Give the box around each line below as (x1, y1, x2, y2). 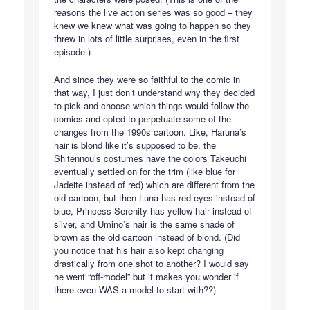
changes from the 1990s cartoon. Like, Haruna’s (54, 125, 247, 138)
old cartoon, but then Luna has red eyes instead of (54, 190, 256, 204)
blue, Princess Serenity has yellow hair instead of (54, 203, 253, 217)
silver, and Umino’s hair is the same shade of (54, 217, 235, 230)
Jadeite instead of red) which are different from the (54, 177, 255, 191)
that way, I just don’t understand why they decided (54, 85, 255, 99)
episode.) (54, 44, 91, 58)
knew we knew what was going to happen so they (54, 18, 252, 32)
